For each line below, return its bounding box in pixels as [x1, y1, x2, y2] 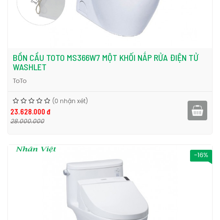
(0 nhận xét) [52, 98, 88, 105]
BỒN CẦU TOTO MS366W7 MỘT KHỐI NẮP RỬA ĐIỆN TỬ [13, 52, 198, 63]
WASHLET [13, 61, 47, 72]
